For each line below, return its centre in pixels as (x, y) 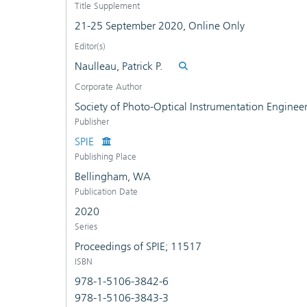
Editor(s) (90, 46)
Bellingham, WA (113, 176)
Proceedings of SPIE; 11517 (138, 246)
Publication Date (106, 192)
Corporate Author (108, 87)
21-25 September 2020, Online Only (160, 26)
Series (86, 226)
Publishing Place (106, 157)
